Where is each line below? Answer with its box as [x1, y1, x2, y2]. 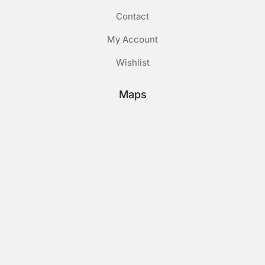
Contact [116, 11, 149, 22]
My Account [107, 34, 158, 46]
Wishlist [115, 57, 150, 69]
